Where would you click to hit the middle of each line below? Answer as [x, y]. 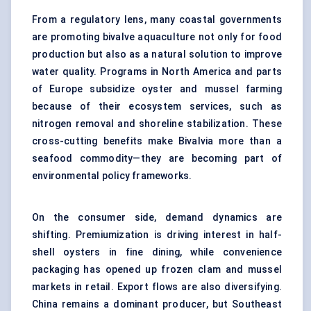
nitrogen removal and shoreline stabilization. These [157, 124]
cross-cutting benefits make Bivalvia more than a [157, 141]
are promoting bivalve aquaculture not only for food [157, 37]
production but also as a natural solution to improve [157, 54]
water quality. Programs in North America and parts [157, 72]
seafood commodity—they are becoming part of [157, 159]
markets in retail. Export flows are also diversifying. [157, 287]
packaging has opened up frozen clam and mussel [157, 270]
